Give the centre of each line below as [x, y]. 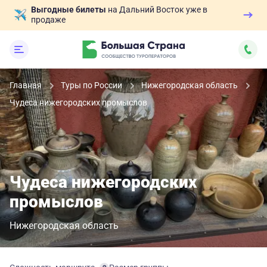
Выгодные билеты [69, 10]
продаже [48, 20]
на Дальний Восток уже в [157, 10]
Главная [27, 85]
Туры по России [92, 85]
